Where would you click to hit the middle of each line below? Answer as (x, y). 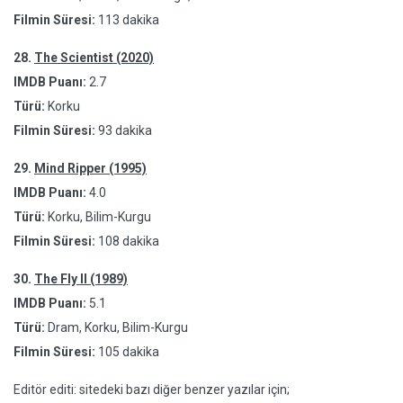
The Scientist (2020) (94, 58)
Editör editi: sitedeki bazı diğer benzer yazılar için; (152, 390)
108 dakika (129, 241)
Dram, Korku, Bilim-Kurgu (116, 327)
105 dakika (130, 352)
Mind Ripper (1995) (90, 168)
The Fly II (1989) (81, 279)
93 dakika (125, 130)
